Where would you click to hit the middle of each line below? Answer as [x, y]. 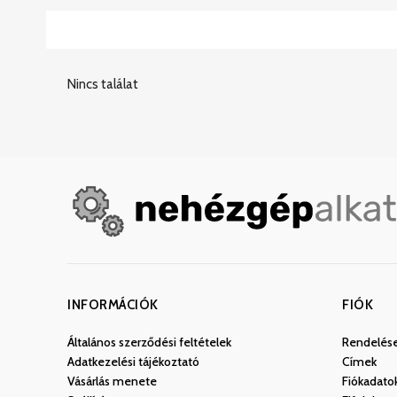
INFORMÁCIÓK [113, 305]
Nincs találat [103, 85]
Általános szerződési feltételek [149, 343]
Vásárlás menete [112, 381]
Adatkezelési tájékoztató [133, 362]
